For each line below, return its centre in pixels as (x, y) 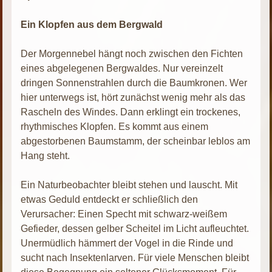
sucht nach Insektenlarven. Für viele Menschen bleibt (135, 257)
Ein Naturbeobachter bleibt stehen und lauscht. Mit (129, 185)
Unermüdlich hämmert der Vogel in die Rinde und (127, 243)
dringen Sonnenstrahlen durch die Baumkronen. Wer (134, 83)
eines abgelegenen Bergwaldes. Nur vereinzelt (122, 68)
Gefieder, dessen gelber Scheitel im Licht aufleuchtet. (135, 228)
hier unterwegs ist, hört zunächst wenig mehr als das (133, 97)
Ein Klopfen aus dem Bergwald (92, 24)
